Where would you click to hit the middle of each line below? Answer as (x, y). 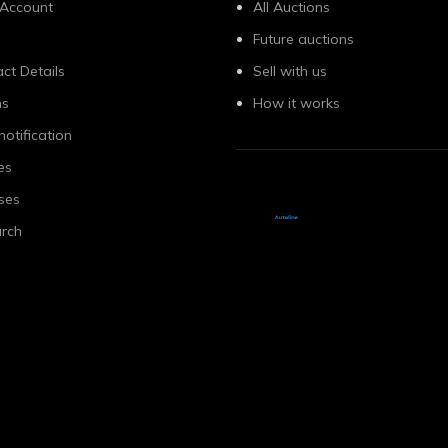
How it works (296, 103)
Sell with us (290, 71)
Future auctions (303, 39)
